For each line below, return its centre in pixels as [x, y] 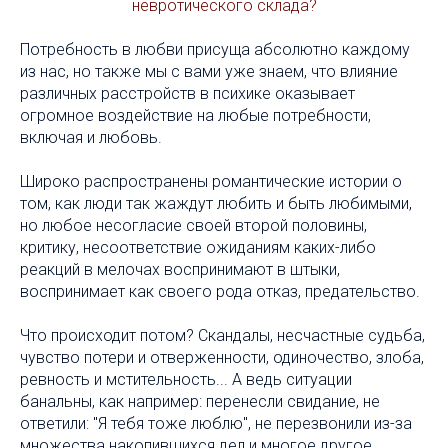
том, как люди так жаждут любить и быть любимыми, [216, 203]
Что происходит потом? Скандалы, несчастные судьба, [222, 335]
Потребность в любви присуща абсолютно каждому [215, 49]
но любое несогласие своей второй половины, [193, 225]
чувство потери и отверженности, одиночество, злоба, [222, 357]
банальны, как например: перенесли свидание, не [200, 401]
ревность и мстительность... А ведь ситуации [186, 379]
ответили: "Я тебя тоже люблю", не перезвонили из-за [216, 423]
